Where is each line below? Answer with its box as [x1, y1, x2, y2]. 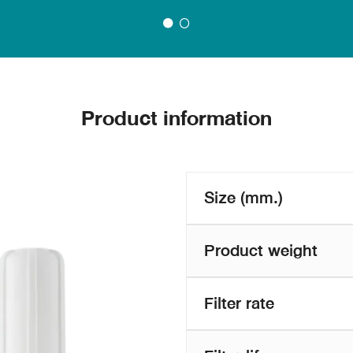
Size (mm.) [204, 183, 283, 212]
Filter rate [204, 288, 274, 318]
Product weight [204, 236, 318, 265]
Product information [81, 100, 272, 136]
